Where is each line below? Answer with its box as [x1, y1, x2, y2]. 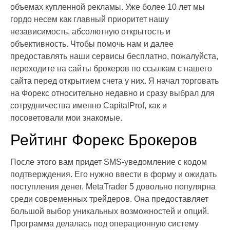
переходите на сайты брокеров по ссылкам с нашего [10, 64, 212, 73]
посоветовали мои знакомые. [10, 113, 122, 122]
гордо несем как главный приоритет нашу [10, 14, 169, 24]
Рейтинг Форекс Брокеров [10, 131, 197, 148]
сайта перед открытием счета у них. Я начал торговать [10, 76, 219, 85]
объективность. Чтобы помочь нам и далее [10, 39, 174, 48]
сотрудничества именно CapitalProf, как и [10, 101, 167, 110]
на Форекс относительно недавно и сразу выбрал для [10, 88, 215, 98]
